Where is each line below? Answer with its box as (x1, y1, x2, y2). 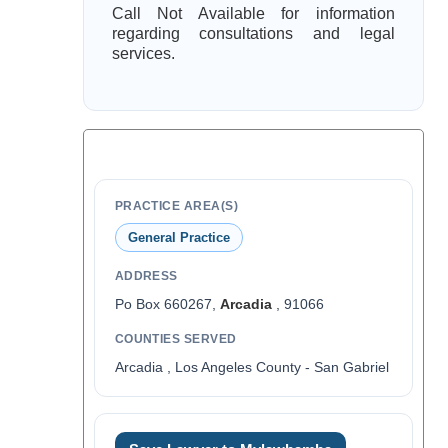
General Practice (127, 230, 230, 245)
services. (111, 45, 175, 62)
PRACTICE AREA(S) (114, 199, 239, 213)
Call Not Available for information (111, 5, 395, 22)
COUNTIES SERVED (114, 332, 237, 346)
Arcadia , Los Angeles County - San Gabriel (114, 359, 389, 375)
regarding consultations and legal (111, 25, 395, 42)
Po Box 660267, (114, 296, 220, 312)
